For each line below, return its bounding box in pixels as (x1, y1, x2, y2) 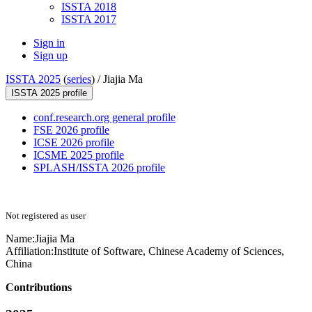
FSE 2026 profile (33, 124, 109, 136)
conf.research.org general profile (33, 111, 175, 124)
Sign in (33, 37, 65, 49)
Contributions (6, 281, 72, 294)
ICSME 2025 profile (33, 149, 124, 162)
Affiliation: (6, 245, 54, 258)
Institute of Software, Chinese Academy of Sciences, (54, 245, 284, 258)
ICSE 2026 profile (33, 136, 114, 149)
